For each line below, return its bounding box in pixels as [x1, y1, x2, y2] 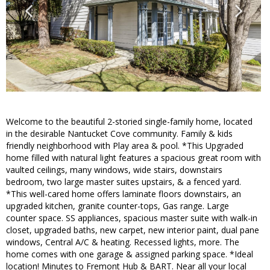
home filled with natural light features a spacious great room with [6, 152, 261, 164]
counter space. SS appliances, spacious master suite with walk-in [6, 212, 257, 224]
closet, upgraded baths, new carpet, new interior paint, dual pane [6, 224, 259, 236]
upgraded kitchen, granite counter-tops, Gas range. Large [6, 200, 229, 212]
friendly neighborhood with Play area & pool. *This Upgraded [6, 140, 243, 152]
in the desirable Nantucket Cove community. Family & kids [6, 128, 233, 140]
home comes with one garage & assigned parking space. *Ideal [6, 248, 253, 260]
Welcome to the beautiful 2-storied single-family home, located [6, 116, 253, 128]
